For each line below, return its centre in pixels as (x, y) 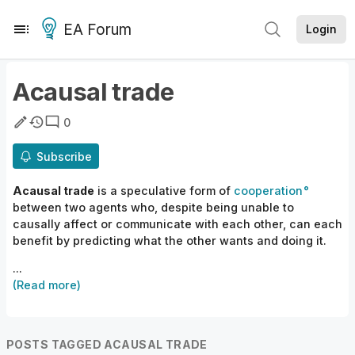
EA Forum (97, 30)
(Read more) (47, 285)
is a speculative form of (164, 191)
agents (110, 208)
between (39, 208)
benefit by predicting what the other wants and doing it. (170, 241)
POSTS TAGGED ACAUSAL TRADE (107, 345)
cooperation (268, 191)
